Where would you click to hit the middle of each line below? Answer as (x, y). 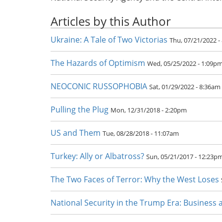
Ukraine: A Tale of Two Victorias (109, 40)
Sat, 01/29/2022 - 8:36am (185, 87)
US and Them (76, 133)
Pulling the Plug (80, 110)
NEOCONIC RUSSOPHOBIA (99, 86)
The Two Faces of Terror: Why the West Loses (135, 179)
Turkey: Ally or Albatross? (97, 156)
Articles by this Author (111, 21)
